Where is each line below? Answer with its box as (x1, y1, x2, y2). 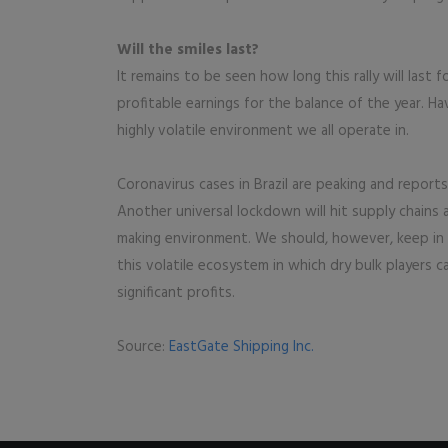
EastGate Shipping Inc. (169, 335, 314, 359)
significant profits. (117, 281, 235, 305)
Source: (117, 335, 169, 359)
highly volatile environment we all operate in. (117, 119, 409, 143)
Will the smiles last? (117, 38, 259, 62)
